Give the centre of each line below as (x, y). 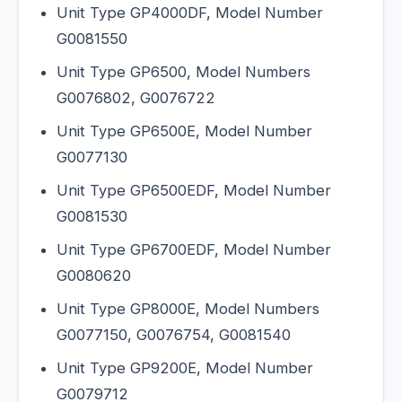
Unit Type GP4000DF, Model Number (190, 13)
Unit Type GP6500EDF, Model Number (194, 191)
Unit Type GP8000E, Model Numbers (188, 309)
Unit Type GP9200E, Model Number (185, 368)
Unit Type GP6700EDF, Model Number (194, 250)
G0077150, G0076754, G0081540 (174, 335)
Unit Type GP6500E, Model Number (184, 131)
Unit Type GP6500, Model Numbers (184, 72)
